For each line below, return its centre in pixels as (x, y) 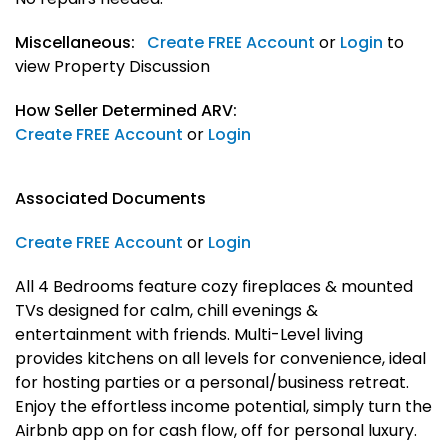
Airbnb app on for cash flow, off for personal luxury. (216, 431)
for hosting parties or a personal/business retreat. (212, 383)
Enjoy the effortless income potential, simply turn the (223, 407)
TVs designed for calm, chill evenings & (166, 311)
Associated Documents (110, 199)
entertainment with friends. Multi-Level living (189, 335)
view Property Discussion (112, 67)
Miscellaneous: (75, 43)
